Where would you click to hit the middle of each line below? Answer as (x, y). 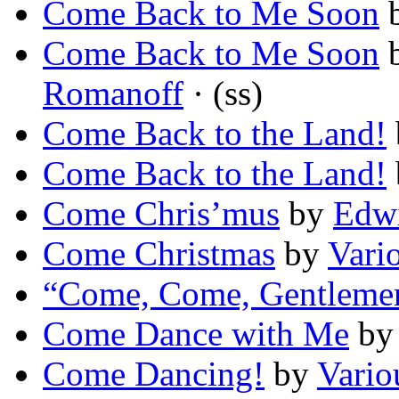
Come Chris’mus (161, 214)
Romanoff (113, 94)
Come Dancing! (154, 374)
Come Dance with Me (196, 334)
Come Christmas (159, 254)
